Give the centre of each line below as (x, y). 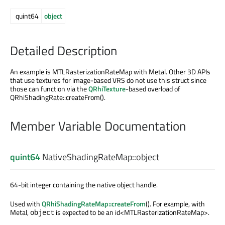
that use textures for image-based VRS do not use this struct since (108, 80)
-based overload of (153, 89)
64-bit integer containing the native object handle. (84, 185)
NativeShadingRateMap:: (88, 157)
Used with (26, 204)
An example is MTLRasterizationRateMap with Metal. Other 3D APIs (110, 72)
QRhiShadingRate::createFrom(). (58, 97)
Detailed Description (64, 51)
